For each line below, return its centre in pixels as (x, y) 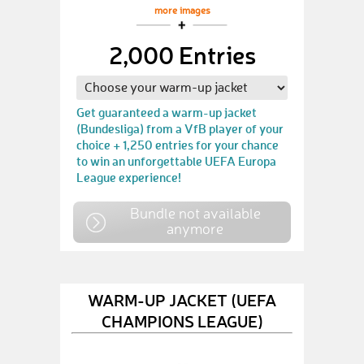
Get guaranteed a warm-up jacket (167, 112)
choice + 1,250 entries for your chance (178, 145)
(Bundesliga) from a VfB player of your (180, 128)
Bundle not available (195, 213)
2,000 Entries (182, 55)
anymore (195, 228)
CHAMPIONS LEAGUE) (182, 321)
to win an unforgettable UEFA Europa (176, 161)
